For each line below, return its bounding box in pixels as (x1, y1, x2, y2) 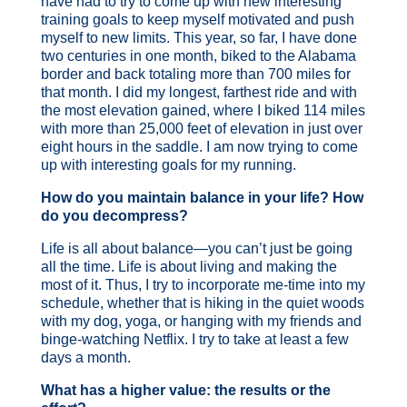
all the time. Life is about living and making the (40, 258, 337, 274)
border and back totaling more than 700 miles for (40, 65, 351, 82)
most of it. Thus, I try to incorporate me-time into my (40, 276, 365, 293)
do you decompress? (40, 207, 192, 223)
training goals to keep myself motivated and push (40, 11, 354, 27)
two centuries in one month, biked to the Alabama (40, 47, 356, 64)
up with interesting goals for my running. (40, 156, 296, 173)
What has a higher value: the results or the (40, 382, 331, 398)
